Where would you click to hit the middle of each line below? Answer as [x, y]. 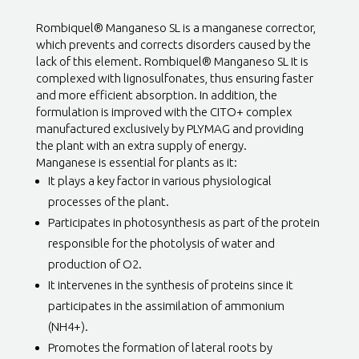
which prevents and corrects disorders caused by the [173, 44]
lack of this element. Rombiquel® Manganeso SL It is [172, 61]
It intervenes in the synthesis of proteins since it [170, 285]
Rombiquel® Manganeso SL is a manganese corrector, [175, 28]
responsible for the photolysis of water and [161, 243]
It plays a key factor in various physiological [159, 181]
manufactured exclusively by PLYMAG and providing [169, 129]
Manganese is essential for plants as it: [136, 162]
